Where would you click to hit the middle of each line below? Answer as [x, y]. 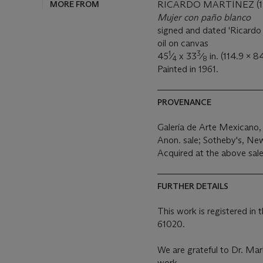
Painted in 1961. [188, 69]
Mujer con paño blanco [204, 17]
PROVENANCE [184, 102]
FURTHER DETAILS [193, 186]
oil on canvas [183, 43]
